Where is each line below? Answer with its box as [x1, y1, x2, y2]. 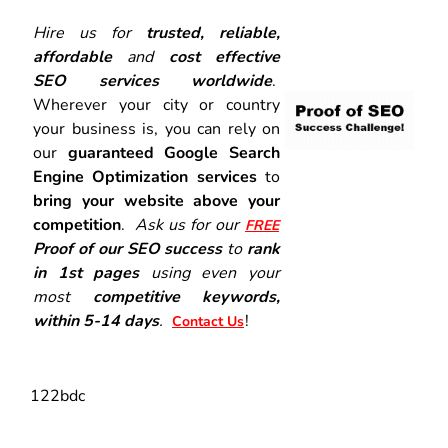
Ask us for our [135, 213, 244, 236]
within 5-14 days [33, 309, 159, 332]
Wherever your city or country [33, 93, 280, 116]
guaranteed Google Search [67, 141, 281, 164]
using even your [139, 261, 281, 284]
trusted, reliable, [146, 21, 280, 44]
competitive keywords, [92, 285, 280, 308]
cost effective [153, 45, 281, 68]
